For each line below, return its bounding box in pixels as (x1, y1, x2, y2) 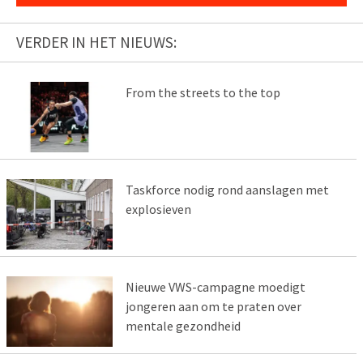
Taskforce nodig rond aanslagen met (125, 181, 329, 198)
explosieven (125, 200, 191, 217)
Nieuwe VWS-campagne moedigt (125, 278, 305, 295)
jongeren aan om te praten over (125, 297, 301, 314)
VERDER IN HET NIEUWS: (16, 32, 177, 52)
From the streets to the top (125, 83, 280, 100)
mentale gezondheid (125, 317, 241, 334)
